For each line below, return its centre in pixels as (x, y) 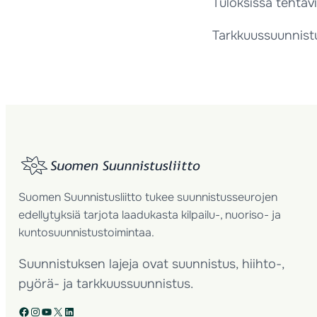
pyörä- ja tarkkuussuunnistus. (106, 284)
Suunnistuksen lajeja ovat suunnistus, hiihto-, (151, 264)
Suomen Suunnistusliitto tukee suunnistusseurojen (148, 197)
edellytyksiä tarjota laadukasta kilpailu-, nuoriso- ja (150, 215)
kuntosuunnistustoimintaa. (86, 233)
